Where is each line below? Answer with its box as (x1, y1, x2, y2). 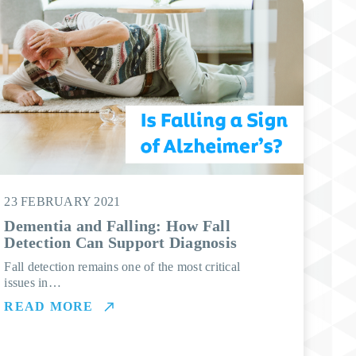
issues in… (4, 276, 61, 289)
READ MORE (4, 300, 94, 313)
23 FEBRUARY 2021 (4, 195, 121, 208)
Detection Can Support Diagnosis (4, 234, 238, 251)
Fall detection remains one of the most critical (4, 260, 241, 273)
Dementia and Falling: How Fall (4, 217, 230, 234)
